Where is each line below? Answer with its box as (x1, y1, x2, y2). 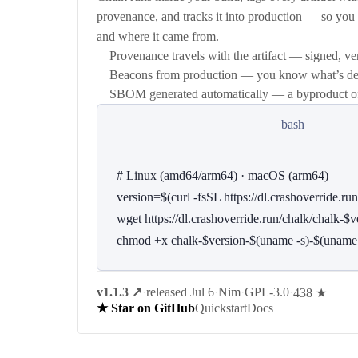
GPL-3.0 (245, 285, 289, 300)
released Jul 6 (146, 285, 214, 300)
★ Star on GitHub (97, 301, 195, 316)
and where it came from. (97, 30, 219, 44)
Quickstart (195, 300, 247, 315)
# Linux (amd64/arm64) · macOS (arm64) (117, 169, 328, 183)
